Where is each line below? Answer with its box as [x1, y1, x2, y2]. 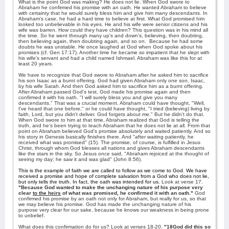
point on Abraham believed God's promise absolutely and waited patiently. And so [18, 128, 211, 134]
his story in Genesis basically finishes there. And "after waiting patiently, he [18, 134, 194, 140]
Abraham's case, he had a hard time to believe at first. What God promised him [18, 16, 204, 21]
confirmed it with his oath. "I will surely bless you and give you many [18, 95, 177, 100]
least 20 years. [18, 61, 53, 66]
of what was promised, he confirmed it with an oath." [61, 190, 193, 196]
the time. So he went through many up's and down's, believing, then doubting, [18, 33, 203, 38]
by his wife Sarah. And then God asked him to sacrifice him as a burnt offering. [18, 83, 203, 89]
